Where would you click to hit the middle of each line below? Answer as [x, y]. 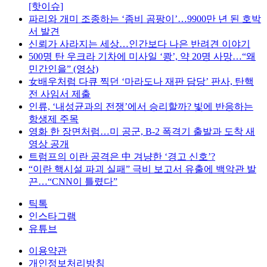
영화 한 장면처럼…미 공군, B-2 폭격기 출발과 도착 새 [142, 131]
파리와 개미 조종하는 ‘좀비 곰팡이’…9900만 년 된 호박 [145, 18]
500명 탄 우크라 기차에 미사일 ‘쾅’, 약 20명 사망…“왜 [142, 56]
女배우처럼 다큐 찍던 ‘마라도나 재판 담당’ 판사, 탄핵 [141, 81]
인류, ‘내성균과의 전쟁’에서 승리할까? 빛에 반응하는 [141, 106]
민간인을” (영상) [63, 69]
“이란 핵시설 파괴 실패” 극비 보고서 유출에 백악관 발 [142, 169]
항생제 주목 [54, 119]
